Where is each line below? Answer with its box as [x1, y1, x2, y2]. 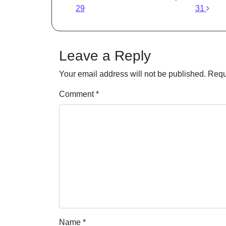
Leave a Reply [59, 48, 151, 64]
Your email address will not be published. [59, 70, 206, 78]
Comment [59, 90, 96, 98]
